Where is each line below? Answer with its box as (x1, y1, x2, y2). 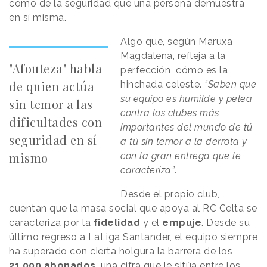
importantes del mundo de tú (120, 122, 253, 133)
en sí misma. (9, 12, 66, 24)
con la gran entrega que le (120, 150, 241, 162)
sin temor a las (9, 96, 93, 113)
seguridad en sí (9, 132, 97, 148)
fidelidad (93, 217, 140, 229)
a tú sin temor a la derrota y (120, 136, 247, 148)
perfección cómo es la (120, 64, 228, 76)
